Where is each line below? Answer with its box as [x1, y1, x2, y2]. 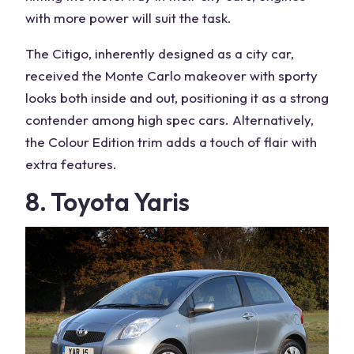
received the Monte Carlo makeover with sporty [25, 66, 318, 84]
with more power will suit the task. [25, 9, 232, 26]
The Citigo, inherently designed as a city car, [25, 44, 294, 62]
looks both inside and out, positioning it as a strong [25, 88, 329, 106]
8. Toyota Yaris [25, 185, 190, 217]
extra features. [25, 155, 117, 172]
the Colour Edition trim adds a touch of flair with [25, 133, 317, 150]
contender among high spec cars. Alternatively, [25, 111, 314, 128]
